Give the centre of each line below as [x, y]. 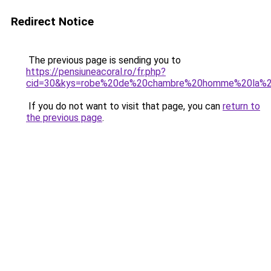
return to [241, 106]
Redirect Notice [52, 21]
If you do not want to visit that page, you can [124, 106]
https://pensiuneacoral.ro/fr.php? [96, 72]
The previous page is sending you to [103, 60]
